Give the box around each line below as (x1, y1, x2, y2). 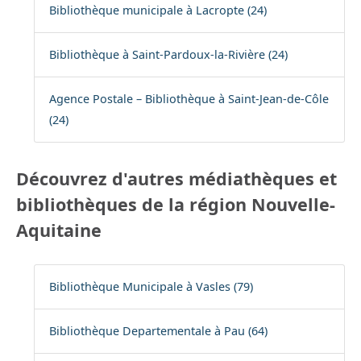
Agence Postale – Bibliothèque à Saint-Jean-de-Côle (48, 91, 329, 107)
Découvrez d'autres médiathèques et (16, 167, 337, 191)
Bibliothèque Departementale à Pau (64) (48, 323, 268, 339)
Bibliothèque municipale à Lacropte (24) (48, 2, 267, 19)
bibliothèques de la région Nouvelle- (16, 193, 335, 217)
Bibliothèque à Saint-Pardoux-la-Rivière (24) (48, 47, 288, 63)
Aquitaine (16, 218, 102, 243)
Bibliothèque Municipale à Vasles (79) (48, 279, 253, 295)
